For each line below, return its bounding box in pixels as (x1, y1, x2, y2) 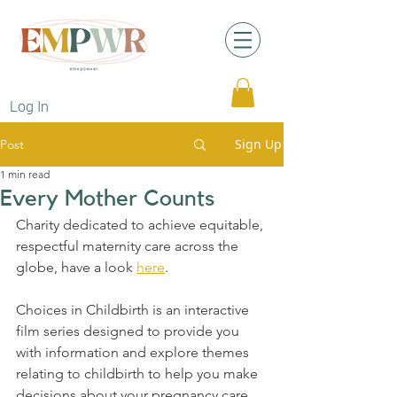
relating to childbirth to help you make (16, 365, 261, 383)
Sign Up (235, 136, 282, 153)
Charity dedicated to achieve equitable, (16, 216, 267, 234)
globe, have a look (16, 259, 136, 276)
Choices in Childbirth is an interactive (16, 301, 253, 319)
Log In (10, 98, 50, 116)
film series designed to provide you (16, 323, 243, 340)
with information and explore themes (16, 344, 253, 362)
